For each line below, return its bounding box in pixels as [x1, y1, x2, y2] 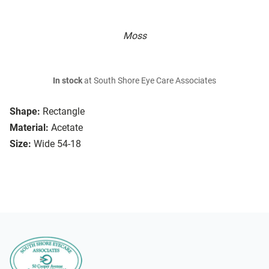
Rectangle [43, 106, 85, 118]
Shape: [10, 106, 40, 118]
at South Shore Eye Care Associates [82, 76, 216, 86]
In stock [53, 76, 82, 86]
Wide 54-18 [34, 138, 81, 150]
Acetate [51, 122, 83, 134]
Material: [10, 122, 49, 134]
